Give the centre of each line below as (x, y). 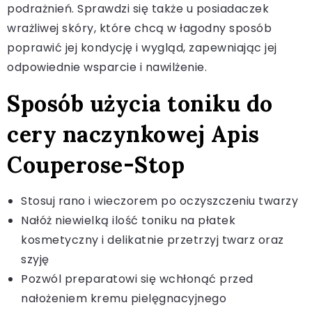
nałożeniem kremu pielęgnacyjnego (124, 298)
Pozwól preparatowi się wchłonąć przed (137, 279)
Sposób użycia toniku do (140, 103)
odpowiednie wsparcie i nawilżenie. (107, 67)
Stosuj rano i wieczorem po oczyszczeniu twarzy (159, 201)
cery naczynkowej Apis (133, 134)
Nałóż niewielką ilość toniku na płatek (128, 220)
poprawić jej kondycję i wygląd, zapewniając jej (142, 47)
